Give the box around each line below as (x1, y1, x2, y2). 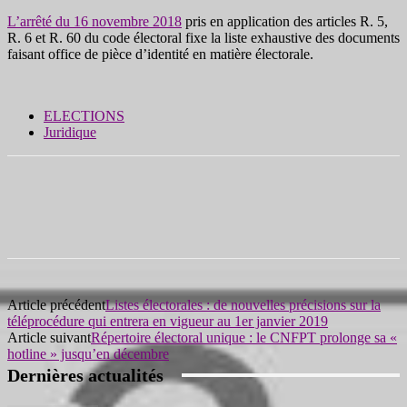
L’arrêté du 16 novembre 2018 (7, 13, 182, 29)
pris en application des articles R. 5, (182, 13, 388, 29)
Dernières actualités (7, 364, 164, 385)
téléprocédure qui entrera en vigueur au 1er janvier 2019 (7, 313, 328, 329)
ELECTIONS (44, 107, 124, 124)
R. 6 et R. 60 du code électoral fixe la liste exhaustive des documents (7, 29, 400, 45)
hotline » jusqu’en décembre (7, 345, 169, 362)
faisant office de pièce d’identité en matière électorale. (7, 45, 313, 62)
